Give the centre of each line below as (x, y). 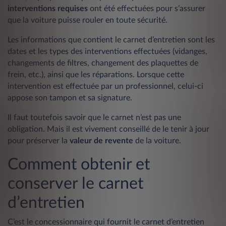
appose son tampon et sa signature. (70, 98)
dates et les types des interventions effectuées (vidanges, (107, 51)
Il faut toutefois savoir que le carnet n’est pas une (94, 117)
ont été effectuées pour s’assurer (147, 8)
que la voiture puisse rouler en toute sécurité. (88, 20)
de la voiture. (157, 140)
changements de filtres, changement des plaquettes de (103, 63)
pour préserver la (39, 140)
